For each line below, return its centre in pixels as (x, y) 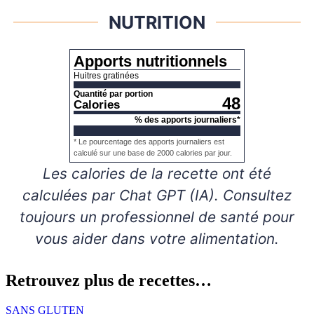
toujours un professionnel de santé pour (157, 217)
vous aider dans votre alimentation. (157, 239)
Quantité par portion (113, 94)
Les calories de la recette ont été (47, 174)
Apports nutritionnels (150, 62)
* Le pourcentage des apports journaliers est (149, 142)
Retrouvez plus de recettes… (109, 281)
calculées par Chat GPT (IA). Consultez (157, 196)
